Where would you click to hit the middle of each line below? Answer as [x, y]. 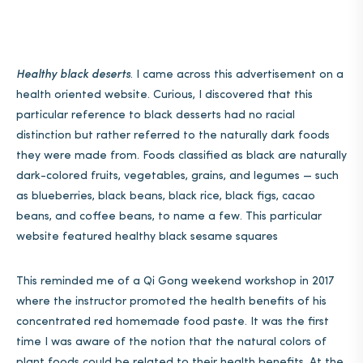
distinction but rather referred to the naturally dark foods [173, 136]
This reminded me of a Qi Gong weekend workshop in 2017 [175, 282]
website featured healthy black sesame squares [147, 237]
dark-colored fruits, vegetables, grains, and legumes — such [177, 176]
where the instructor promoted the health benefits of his [171, 302]
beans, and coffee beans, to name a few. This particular [169, 217]
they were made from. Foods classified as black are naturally [181, 156]
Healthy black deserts [73, 75]
